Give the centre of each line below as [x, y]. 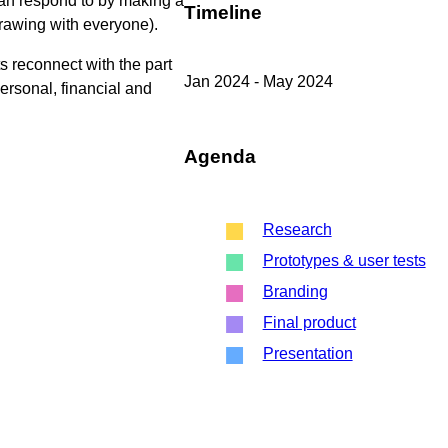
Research [297, 229]
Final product [309, 322]
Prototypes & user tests [344, 260]
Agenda [220, 156]
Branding [295, 291]
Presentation [307, 353]
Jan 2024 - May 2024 [258, 81]
